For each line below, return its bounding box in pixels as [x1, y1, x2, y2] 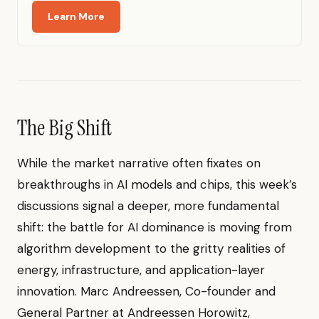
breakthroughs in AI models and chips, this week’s [17, 177, 297, 193]
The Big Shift [17, 114, 112, 142]
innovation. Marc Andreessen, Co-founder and [17, 283, 276, 300]
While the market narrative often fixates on [17, 155, 261, 172]
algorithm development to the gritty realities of [17, 241, 286, 257]
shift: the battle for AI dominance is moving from [17, 219, 292, 236]
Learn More [48, 10, 105, 23]
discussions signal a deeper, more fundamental [17, 198, 279, 214]
